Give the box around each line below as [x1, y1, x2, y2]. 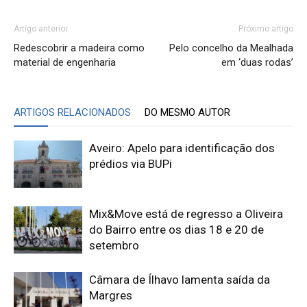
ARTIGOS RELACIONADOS [14, 106, 131, 119]
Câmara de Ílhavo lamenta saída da [89, 272, 270, 286]
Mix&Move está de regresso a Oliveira [89, 206, 283, 221]
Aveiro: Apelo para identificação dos [89, 140, 275, 155]
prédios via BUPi [89, 156, 172, 171]
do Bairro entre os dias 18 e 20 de [89, 222, 264, 236]
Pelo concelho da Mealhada [169, 41, 293, 54]
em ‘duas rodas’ [221, 56, 293, 69]
